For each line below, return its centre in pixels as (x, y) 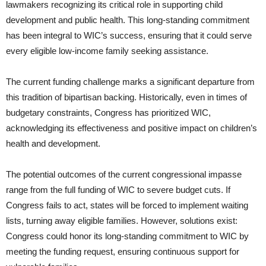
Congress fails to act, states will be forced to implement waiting (127, 205)
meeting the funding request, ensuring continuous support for (123, 252)
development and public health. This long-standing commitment (128, 20)
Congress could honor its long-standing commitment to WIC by (127, 236)
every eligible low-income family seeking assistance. (107, 51)
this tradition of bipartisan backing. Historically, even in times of (126, 97)
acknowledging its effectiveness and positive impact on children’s (132, 128)
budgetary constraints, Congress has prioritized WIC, (108, 113)
